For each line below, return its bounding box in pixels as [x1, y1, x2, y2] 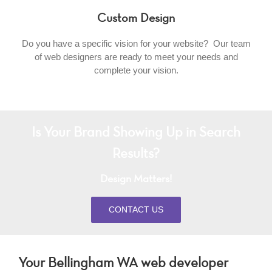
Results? [112, 148, 160, 161]
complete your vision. [93, 64, 178, 75]
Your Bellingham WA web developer [18, 257, 228, 270]
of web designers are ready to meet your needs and [34, 51, 238, 62]
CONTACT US [109, 204, 163, 214]
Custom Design [97, 13, 175, 24]
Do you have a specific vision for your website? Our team [21, 38, 251, 49]
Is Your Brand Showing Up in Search [32, 126, 240, 140]
